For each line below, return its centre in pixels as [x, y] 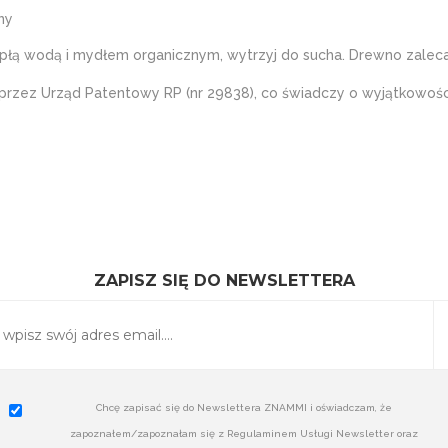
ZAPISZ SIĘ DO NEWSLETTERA [224, 280]
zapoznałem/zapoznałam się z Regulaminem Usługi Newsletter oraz [244, 434]
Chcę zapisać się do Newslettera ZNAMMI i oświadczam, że [244, 408]
